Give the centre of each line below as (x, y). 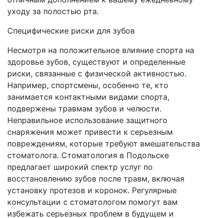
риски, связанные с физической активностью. (97, 74)
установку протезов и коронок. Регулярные (92, 191)
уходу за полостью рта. (53, 11)
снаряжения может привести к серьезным (90, 132)
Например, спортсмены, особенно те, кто (88, 85)
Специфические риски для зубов (71, 31)
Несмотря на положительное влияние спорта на (101, 50)
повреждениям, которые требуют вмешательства (104, 144)
